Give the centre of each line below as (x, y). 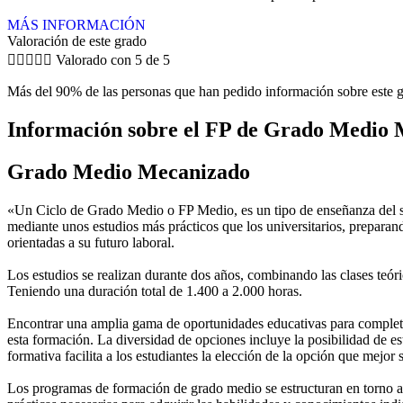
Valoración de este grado (77, 40)
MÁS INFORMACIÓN (76, 24)
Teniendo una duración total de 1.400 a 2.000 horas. (155, 291)
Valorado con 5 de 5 (113, 59)
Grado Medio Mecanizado (129, 171)
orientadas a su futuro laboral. (91, 242)
